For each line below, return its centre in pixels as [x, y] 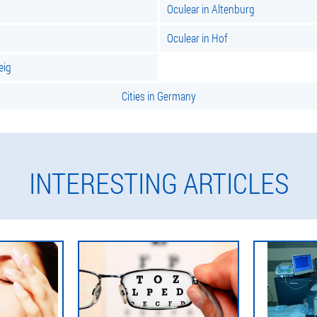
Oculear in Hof [197, 38]
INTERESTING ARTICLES [158, 183]
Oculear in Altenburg [211, 9]
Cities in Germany [158, 96]
